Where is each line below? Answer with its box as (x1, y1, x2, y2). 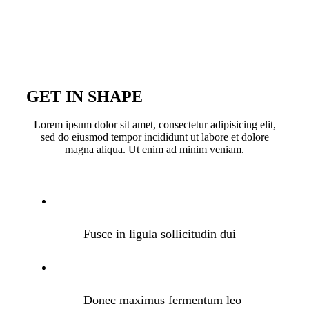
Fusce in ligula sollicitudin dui (83, 226, 237, 241)
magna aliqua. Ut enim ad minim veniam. (65, 143, 244, 155)
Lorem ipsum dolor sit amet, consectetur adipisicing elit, (33, 118, 276, 130)
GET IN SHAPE (26, 87, 143, 106)
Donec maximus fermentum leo (83, 292, 242, 307)
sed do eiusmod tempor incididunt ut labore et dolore (40, 130, 269, 143)
